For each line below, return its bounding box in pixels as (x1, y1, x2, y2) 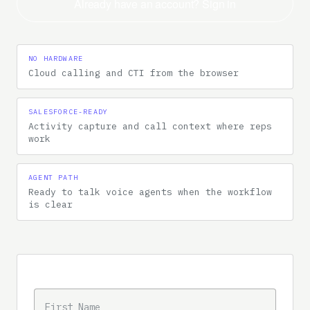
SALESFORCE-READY (28, 107, 109, 116)
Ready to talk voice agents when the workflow (28, 186, 272, 198)
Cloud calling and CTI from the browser (28, 67, 239, 79)
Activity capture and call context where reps (28, 120, 272, 132)
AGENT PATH (28, 173, 78, 182)
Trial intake (34, 272, 88, 288)
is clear (28, 199, 73, 210)
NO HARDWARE (28, 54, 84, 63)
